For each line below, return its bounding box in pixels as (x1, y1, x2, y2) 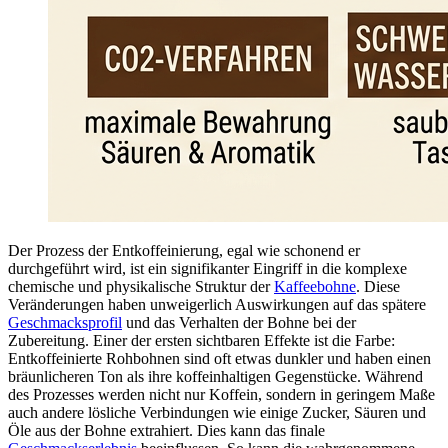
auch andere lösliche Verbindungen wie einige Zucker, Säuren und (8, 404, 426, 422)
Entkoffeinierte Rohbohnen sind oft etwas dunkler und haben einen (8, 350, 431, 368)
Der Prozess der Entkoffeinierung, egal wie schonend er (8, 242, 360, 260)
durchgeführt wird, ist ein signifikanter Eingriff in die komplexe (8, 260, 407, 278)
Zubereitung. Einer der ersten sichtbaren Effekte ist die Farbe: (8, 332, 395, 350)
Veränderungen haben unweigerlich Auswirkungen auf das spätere (8, 296, 426, 314)
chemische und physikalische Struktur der (8, 278, 274, 296)
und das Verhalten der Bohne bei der (122, 314, 356, 332)
